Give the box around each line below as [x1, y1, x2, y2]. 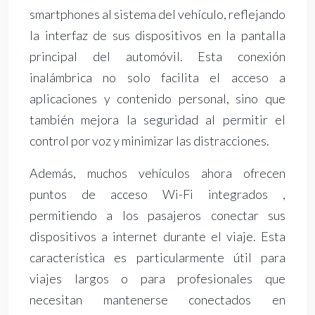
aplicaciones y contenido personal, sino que [30, 91, 285, 107]
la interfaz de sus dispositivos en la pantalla [30, 27, 285, 44]
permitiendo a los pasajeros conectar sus [30, 207, 285, 224]
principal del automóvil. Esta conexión [30, 49, 285, 65]
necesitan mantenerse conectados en [30, 292, 285, 308]
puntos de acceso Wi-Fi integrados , [30, 186, 285, 202]
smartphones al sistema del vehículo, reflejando [30, 6, 285, 22]
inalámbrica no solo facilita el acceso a [30, 70, 285, 86]
